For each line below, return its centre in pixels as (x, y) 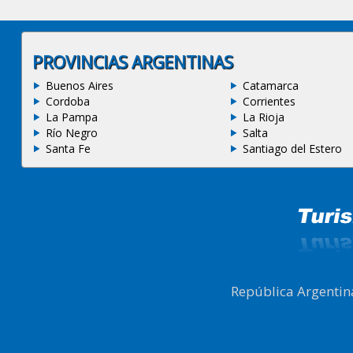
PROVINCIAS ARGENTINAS (132, 62)
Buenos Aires (79, 85)
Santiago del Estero (292, 148)
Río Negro (71, 132)
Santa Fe (68, 148)
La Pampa (71, 117)
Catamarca (271, 85)
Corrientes (269, 101)
